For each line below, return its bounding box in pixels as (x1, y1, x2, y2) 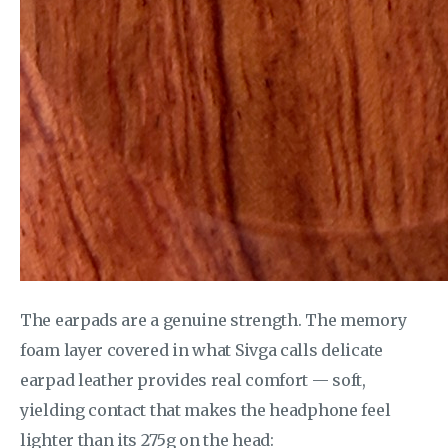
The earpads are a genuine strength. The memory (20, 309, 407, 330)
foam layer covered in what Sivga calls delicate (20, 339, 383, 360)
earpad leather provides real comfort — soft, (20, 369, 366, 390)
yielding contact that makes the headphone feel (20, 399, 391, 420)
